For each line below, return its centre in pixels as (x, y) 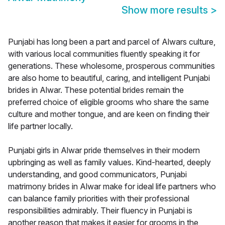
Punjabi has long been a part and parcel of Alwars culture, (112, 42)
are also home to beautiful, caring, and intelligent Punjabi (109, 78)
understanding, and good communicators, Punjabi (97, 175)
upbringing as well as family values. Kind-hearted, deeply (109, 162)
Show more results (166, 10)
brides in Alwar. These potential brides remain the (96, 90)
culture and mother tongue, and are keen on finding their (109, 114)
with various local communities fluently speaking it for (104, 54)
